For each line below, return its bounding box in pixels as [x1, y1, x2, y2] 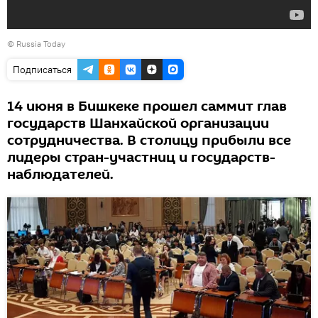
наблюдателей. [7, 165, 114, 185]
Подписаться [13, 63, 72, 76]
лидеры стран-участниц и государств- [7, 148, 275, 168]
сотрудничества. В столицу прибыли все [7, 131, 291, 150]
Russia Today [16, 38, 65, 49]
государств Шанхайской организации [7, 114, 269, 133]
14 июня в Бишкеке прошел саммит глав [7, 97, 287, 116]
